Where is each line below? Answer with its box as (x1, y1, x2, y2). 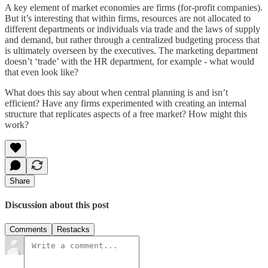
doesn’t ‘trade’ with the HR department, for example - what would (5, 56, 254, 66)
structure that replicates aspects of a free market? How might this (5, 108, 247, 119)
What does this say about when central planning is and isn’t (5, 87, 228, 98)
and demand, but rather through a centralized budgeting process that (5, 34, 260, 45)
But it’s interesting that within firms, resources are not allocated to (5, 13, 251, 23)
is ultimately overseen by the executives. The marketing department (5, 45, 258, 56)
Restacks (57, 225, 90, 234)
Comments (10, 225, 47, 234)
